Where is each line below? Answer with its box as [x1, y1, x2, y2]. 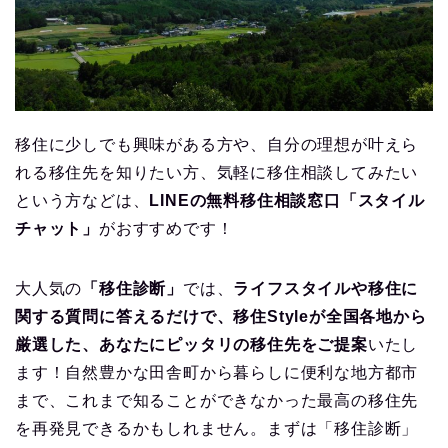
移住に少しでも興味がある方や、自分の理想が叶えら [15, 136, 419, 154]
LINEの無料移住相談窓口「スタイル [149, 192, 425, 210]
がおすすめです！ [99, 220, 234, 238]
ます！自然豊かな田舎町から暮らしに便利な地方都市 [15, 364, 419, 382]
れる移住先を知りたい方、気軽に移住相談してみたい [15, 164, 419, 182]
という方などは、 [15, 192, 150, 210]
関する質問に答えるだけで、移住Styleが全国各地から [15, 308, 427, 326]
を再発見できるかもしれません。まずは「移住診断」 [15, 420, 419, 438]
